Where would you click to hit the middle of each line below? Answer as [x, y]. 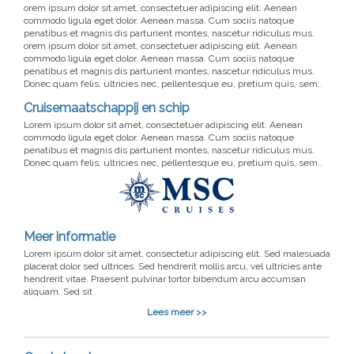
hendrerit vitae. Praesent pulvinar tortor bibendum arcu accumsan [165, 279]
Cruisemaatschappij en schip [107, 108]
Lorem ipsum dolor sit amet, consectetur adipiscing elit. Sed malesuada [177, 254]
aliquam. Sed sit [58, 292]
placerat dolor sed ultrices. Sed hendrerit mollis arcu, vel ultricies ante [173, 267]
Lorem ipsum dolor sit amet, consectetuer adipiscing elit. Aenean [163, 125]
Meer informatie [70, 237]
